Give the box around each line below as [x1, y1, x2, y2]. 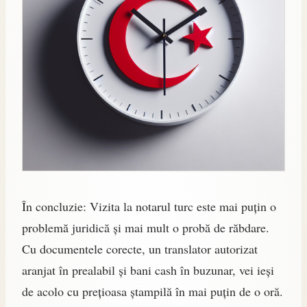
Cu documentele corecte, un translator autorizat [22, 240, 258, 257]
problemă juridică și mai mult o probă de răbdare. [22, 219, 269, 236]
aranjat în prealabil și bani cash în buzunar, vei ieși [22, 261, 274, 278]
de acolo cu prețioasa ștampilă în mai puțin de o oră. [22, 282, 283, 299]
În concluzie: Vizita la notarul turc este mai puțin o [22, 197, 276, 214]
